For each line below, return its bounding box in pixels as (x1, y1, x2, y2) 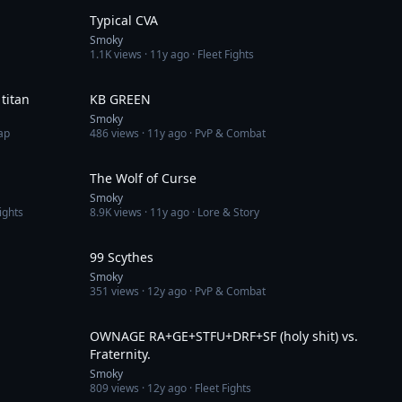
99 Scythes (90, 249, 153, 266)
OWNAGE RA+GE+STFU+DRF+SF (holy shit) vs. (90, 328, 358, 345)
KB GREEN (90, 91, 151, 108)
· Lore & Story (189, 205, 259, 220)
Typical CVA (90, 12, 158, 29)
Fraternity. (90, 345, 151, 363)
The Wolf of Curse (90, 170, 197, 187)
